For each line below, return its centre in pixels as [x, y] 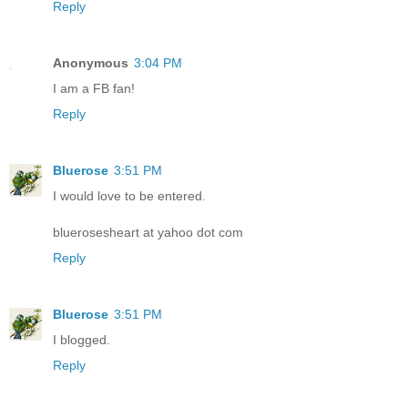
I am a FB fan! [94, 88]
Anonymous [91, 62]
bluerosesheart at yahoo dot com [148, 232]
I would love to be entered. [129, 195]
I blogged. [82, 339]
